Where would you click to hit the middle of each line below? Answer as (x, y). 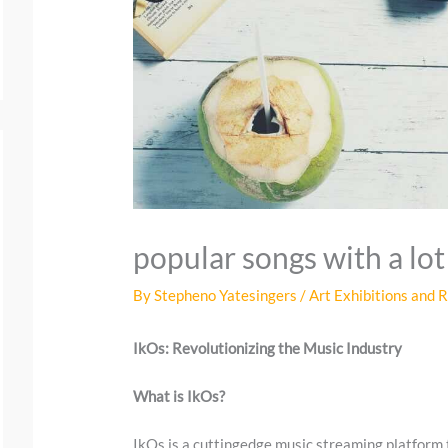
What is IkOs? (179, 396)
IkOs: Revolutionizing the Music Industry (268, 348)
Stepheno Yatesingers (227, 295)
